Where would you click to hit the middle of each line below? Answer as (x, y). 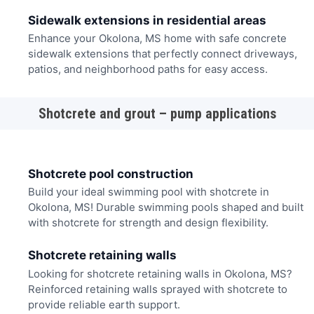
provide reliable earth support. (104, 304)
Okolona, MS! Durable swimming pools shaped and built (165, 207)
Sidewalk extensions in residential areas (147, 20)
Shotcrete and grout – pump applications (157, 114)
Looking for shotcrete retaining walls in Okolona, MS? (160, 273)
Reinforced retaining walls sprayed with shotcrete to (157, 289)
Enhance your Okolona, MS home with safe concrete (157, 38)
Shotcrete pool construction (110, 173)
